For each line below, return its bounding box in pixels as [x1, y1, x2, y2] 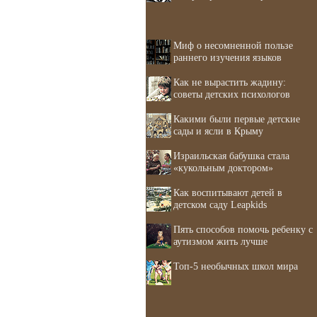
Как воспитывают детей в [173, 187, 282, 198]
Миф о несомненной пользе [173, 40, 293, 51]
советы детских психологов [173, 88, 290, 100]
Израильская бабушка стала [173, 150, 289, 161]
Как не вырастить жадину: [173, 76, 286, 88]
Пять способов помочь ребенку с [173, 224, 313, 235]
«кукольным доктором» [173, 162, 273, 173]
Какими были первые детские [173, 113, 300, 125]
